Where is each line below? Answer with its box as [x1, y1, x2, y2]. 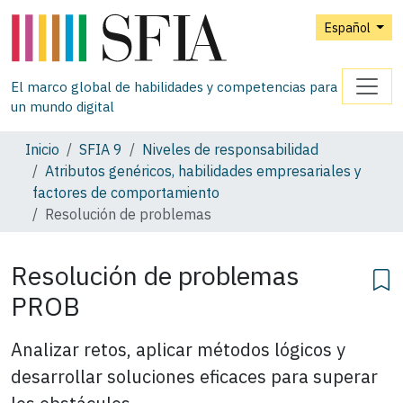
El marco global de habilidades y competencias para [11, 77, 337, 95]
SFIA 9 [79, 139, 122, 158]
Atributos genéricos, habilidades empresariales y [45, 161, 362, 180]
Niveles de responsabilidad [142, 139, 318, 158]
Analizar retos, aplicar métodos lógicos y [11, 336, 345, 362]
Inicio [25, 139, 59, 158]
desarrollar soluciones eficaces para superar [11, 363, 378, 389]
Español [323, 19, 373, 37]
